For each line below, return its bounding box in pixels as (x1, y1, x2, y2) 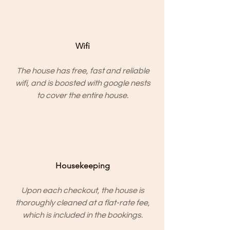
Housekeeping (55, 161, 110, 170)
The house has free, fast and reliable (16, 67, 149, 75)
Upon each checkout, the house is (21, 186, 144, 195)
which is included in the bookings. (23, 211, 143, 219)
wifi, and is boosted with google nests (15, 79, 150, 87)
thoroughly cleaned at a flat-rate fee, (15, 199, 150, 207)
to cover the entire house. (37, 91, 128, 100)
